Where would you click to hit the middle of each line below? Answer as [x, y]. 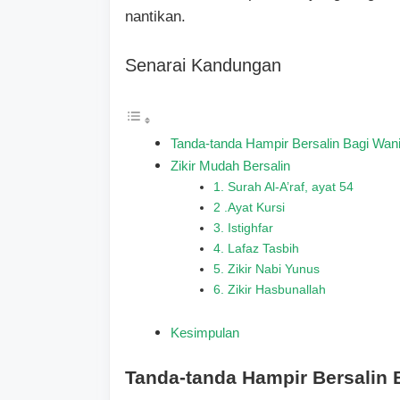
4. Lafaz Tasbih [257, 248]
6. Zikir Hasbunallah [270, 289]
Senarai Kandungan [203, 65]
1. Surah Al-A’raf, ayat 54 [284, 187]
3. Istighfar [244, 228]
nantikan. [155, 16]
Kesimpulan [205, 332]
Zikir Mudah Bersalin [230, 165]
